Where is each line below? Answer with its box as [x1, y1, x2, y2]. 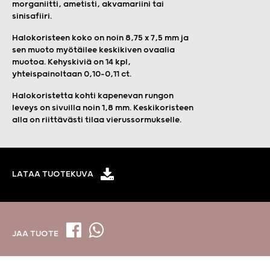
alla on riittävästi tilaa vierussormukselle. [12, 115, 181, 125]
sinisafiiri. [12, 11, 52, 21]
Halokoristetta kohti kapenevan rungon [12, 90, 174, 101]
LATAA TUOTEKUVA [12, 169, 93, 180]
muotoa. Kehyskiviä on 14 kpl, [12, 57, 131, 67]
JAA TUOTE [12, 229, 60, 239]
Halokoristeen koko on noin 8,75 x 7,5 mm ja [12, 33, 189, 43]
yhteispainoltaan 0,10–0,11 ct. [12, 69, 131, 79]
